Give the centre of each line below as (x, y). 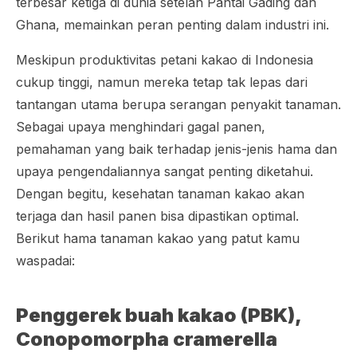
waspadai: (45, 261)
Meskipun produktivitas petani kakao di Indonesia (165, 60)
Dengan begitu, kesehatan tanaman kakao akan (160, 194)
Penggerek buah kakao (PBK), (159, 315)
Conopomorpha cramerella (147, 339)
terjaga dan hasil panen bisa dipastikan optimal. (157, 216)
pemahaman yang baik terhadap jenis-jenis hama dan (177, 149)
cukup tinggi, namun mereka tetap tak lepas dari (162, 82)
